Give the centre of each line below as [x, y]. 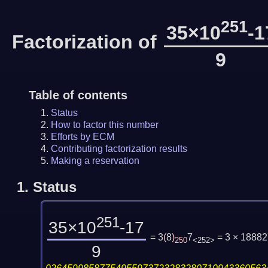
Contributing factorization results [119, 148]
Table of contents [78, 95]
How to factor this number [104, 124]
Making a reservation [95, 160]
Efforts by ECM [82, 136]
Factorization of [87, 42]
